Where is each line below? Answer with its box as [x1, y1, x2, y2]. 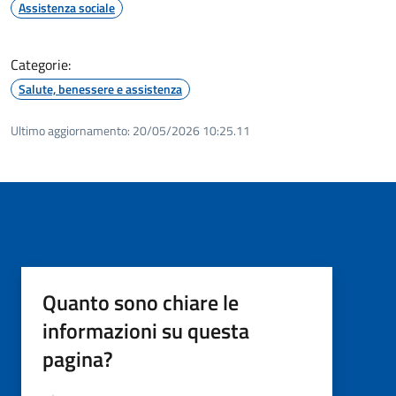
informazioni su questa [42, 314, 249, 346]
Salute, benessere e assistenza [19, 79, 182, 98]
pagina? [42, 342, 113, 375]
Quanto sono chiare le [42, 286, 239, 318]
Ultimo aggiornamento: [11, 120, 130, 140]
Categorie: [11, 53, 71, 75]
